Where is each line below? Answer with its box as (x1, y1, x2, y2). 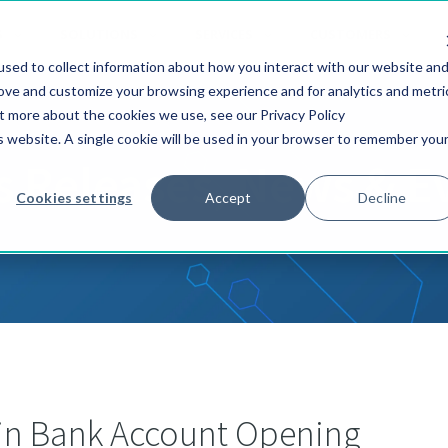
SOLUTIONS (60, 25, 138, 43)
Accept (204, 188, 252, 206)
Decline (358, 188, 407, 206)
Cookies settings (16, 188, 133, 206)
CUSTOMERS (310, 25, 391, 43)
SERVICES (195, 25, 253, 43)
